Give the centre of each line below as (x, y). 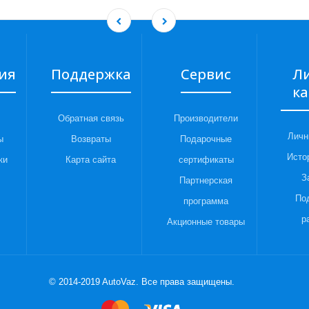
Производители (206, 119)
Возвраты (91, 139)
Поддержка (91, 74)
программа (206, 201)
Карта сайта (91, 160)
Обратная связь (91, 119)
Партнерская (206, 181)
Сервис (206, 74)
